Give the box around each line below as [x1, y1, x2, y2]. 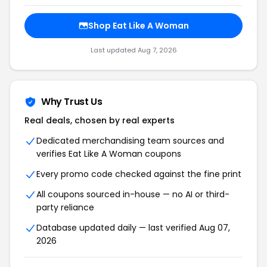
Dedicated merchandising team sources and [36, 135, 224, 147]
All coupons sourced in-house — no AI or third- [36, 188, 229, 200]
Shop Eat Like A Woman [88, 20, 189, 32]
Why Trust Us [41, 95, 103, 108]
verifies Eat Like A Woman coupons [36, 148, 181, 160]
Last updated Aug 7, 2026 [90, 45, 177, 55]
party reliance [36, 201, 94, 213]
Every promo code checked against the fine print [36, 168, 241, 180]
